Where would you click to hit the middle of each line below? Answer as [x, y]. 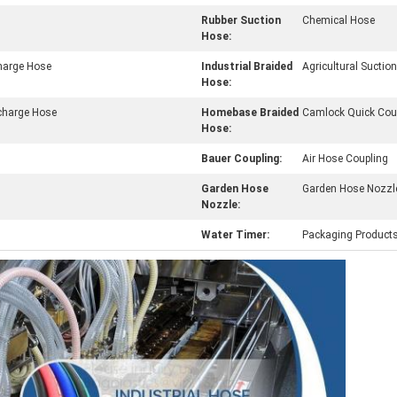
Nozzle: [221, 205]
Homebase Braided [250, 113]
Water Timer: [235, 235]
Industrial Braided [247, 66]
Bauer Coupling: [241, 159]
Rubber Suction [241, 20]
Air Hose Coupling [345, 159]
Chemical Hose [339, 20]
